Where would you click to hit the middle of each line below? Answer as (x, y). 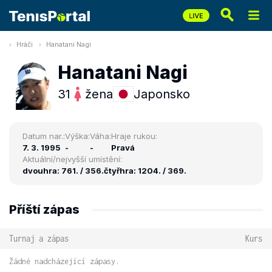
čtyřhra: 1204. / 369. (145, 171)
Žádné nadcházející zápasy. (64, 261)
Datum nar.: (44, 136)
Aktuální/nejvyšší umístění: (72, 159)
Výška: (77, 136)
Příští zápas (44, 209)
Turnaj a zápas (39, 238)
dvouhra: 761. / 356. (63, 171)
